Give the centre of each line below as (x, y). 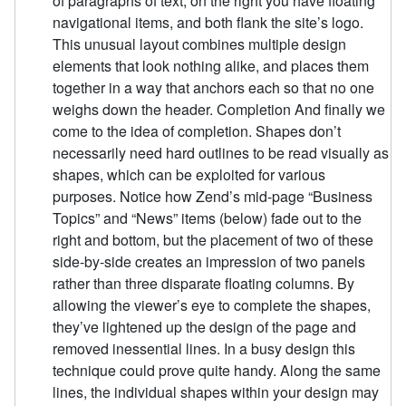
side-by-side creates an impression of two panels (209, 262)
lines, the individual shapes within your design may (216, 392)
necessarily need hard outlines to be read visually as (221, 153)
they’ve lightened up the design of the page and (205, 327)
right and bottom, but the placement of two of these (213, 240)
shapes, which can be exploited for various (189, 175)
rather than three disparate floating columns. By (204, 284)
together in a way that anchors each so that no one (214, 88)
